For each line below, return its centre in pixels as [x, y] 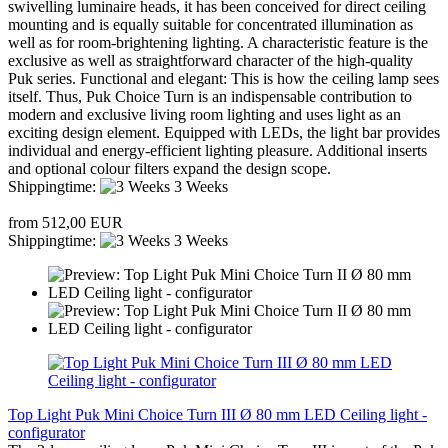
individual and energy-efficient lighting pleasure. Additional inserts [217, 151]
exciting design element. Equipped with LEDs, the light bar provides [224, 133]
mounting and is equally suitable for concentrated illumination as [210, 25]
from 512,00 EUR [65, 223]
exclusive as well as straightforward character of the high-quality [210, 61]
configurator [46, 433]
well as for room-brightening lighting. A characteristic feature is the [218, 43]
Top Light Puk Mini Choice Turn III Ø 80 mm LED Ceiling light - [217, 415]
